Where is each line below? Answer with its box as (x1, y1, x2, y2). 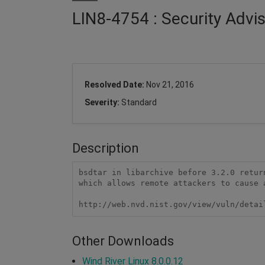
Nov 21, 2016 (146, 79, 194, 89)
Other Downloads (72, 233, 174, 248)
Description (72, 140, 139, 156)
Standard (121, 97, 157, 107)
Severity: (85, 97, 121, 107)
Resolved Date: (85, 79, 146, 89)
